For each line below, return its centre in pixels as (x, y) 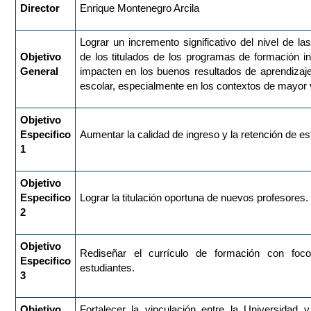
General (39, 72)
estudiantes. (107, 268)
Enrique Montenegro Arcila (139, 8)
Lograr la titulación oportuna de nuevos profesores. (194, 198)
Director (40, 8)
